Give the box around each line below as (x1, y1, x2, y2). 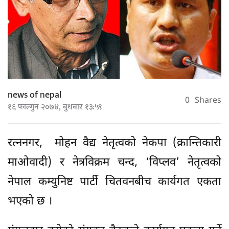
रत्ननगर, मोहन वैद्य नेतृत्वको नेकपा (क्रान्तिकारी (8, 136, 221, 151)
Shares (195, 95, 221, 106)
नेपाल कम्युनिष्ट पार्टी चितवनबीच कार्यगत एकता (8, 175, 221, 190)
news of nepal (8, 87, 61, 103)
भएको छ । (8, 194, 52, 210)
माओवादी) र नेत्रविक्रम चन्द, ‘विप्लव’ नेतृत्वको (8, 155, 221, 171)
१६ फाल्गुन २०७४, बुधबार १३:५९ (8, 100, 102, 114)
